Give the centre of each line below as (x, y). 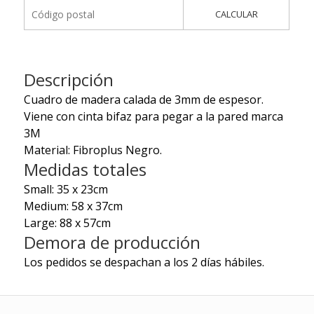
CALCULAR (236, 14)
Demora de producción (112, 243)
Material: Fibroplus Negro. (93, 150)
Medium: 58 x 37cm (73, 206)
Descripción (68, 80)
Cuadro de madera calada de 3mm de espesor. (143, 100)
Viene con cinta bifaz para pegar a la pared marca (153, 117)
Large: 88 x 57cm (67, 223)
